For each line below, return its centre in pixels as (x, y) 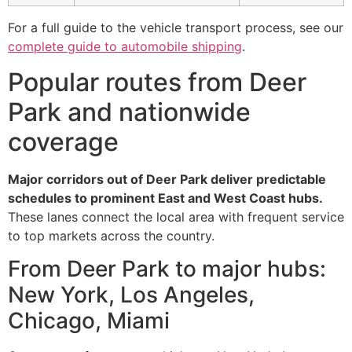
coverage (63, 141)
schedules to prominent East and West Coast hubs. (165, 198)
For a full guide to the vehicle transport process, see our (176, 28)
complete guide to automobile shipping (125, 47)
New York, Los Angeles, (131, 295)
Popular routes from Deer (157, 82)
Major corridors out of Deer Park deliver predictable (167, 179)
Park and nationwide (129, 112)
